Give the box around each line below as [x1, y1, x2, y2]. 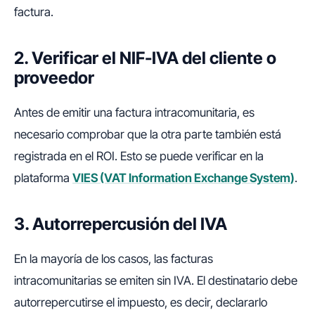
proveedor [14, 67, 94, 88]
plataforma [14, 171, 72, 185]
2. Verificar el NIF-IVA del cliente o [14, 48, 276, 68]
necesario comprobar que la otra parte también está [14, 127, 281, 141]
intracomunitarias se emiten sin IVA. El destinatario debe [14, 274, 297, 288]
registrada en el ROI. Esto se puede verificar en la [14, 149, 264, 163]
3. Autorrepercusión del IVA [14, 214, 227, 234]
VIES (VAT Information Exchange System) [72, 171, 295, 185]
